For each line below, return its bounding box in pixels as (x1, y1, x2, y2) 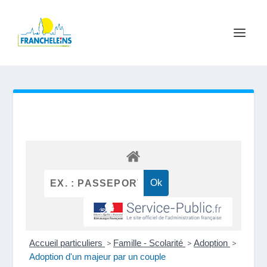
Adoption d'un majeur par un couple (29, 252, 166, 262)
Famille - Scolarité (113, 238, 186, 249)
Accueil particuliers (29, 238, 105, 249)
